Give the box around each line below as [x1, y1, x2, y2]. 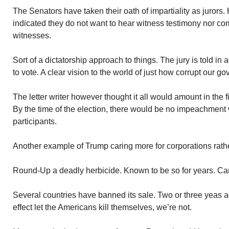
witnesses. [13, 31, 51, 40]
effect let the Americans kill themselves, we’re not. [13, 203, 192, 212]
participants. [13, 117, 57, 126]
